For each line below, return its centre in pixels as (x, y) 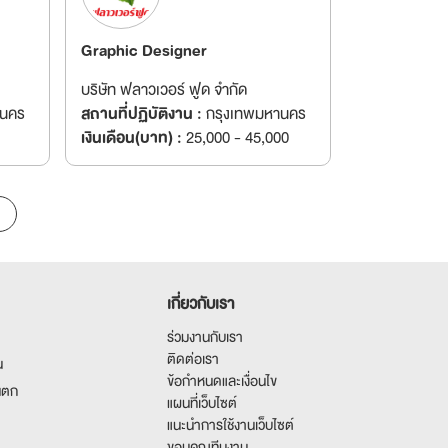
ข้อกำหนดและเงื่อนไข (222, 381)
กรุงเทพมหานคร (253, 114)
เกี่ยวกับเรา (201, 304)
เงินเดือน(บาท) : (131, 138)
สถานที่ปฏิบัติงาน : (141, 114)
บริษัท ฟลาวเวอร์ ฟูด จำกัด (163, 90)
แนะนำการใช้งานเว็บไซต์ (231, 425)
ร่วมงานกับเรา (205, 337)
